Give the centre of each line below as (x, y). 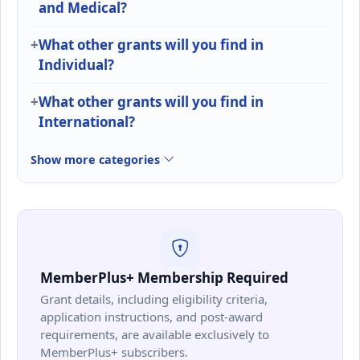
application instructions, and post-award (151, 316)
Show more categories (97, 159)
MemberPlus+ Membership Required (164, 277)
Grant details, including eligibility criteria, (154, 299)
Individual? (76, 64)
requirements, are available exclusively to (155, 334)
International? (87, 121)
